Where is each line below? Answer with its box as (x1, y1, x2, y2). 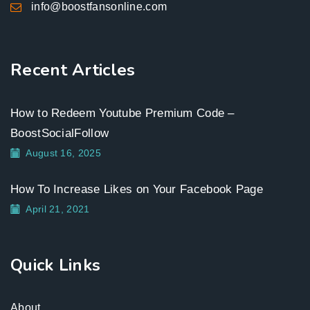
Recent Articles (10, 59, 136, 81)
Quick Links (10, 254, 101, 276)
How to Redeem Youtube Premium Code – (10, 107, 235, 120)
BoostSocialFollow (10, 127, 109, 140)
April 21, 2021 (26, 203, 90, 215)
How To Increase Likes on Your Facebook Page (10, 183, 263, 196)
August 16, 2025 (26, 147, 101, 158)
